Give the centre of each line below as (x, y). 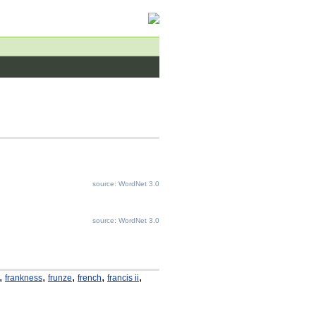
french (90, 278)
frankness (24, 278)
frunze (60, 278)
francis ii (123, 278)
